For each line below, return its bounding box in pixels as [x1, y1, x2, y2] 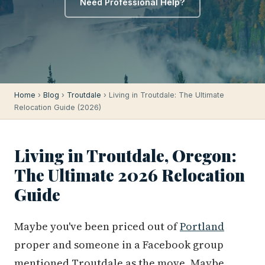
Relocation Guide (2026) [14, 103, 101, 112]
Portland [180, 219, 224, 234]
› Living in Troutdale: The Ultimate [101, 91, 224, 99]
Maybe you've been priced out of [14, 219, 180, 234]
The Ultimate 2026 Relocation [14, 164, 245, 186]
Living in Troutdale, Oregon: [14, 144, 237, 166]
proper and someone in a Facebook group [14, 237, 224, 252]
